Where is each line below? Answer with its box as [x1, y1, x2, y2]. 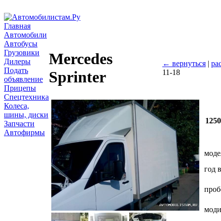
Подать [4, 66, 28, 74]
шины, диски [4, 110, 48, 119]
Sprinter [49, 68, 106, 86]
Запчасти [4, 119, 35, 128]
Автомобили [4, 31, 47, 39]
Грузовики [4, 48, 39, 57]
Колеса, [4, 102, 29, 110]
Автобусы [4, 39, 37, 48]
